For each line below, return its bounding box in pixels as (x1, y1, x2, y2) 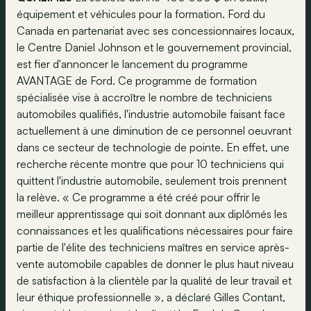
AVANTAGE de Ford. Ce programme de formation (17, 74, 257, 87)
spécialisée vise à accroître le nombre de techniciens (17, 90, 272, 104)
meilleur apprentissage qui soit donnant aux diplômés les (17, 207, 287, 221)
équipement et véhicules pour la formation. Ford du (17, 7, 265, 21)
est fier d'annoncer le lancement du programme (17, 57, 248, 71)
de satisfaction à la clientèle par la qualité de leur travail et (17, 274, 292, 287)
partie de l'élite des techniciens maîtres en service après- (17, 240, 289, 254)
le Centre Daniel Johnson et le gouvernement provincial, (17, 40, 292, 54)
